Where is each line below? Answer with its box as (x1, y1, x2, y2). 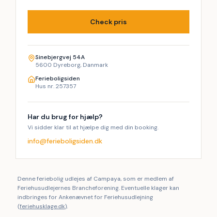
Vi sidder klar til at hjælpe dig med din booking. (28, 124, 158, 131)
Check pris (90, 17, 127, 26)
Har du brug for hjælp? (28, 112, 103, 121)
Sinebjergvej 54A (35, 53, 85, 61)
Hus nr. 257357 (35, 82, 76, 90)
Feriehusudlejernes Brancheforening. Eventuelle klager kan (17, 184, 179, 192)
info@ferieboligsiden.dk (28, 137, 102, 145)
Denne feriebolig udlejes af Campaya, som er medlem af (17, 175, 174, 183)
